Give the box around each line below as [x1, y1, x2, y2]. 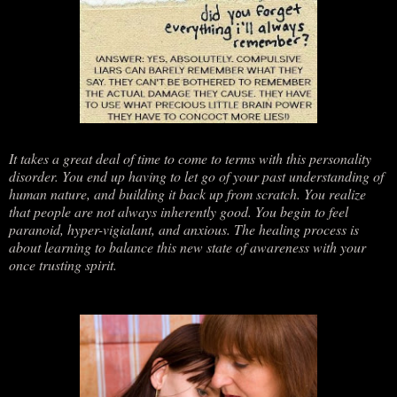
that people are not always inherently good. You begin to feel [9, 201, 348, 221]
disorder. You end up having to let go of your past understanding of [9, 166, 384, 185]
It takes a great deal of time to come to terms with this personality [9, 148, 371, 167]
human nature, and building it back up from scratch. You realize [9, 183, 366, 203]
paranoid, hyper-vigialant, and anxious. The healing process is [9, 219, 359, 238]
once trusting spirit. [9, 254, 117, 274]
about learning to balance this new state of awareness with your [9, 237, 366, 256]
